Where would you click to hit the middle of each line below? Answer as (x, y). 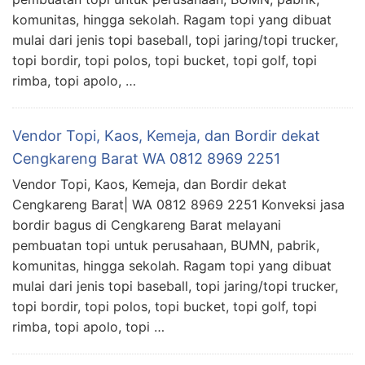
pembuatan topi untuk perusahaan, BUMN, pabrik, (166, 245)
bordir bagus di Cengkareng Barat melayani (147, 224)
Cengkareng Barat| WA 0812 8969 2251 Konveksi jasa (178, 204)
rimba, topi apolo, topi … (88, 326)
